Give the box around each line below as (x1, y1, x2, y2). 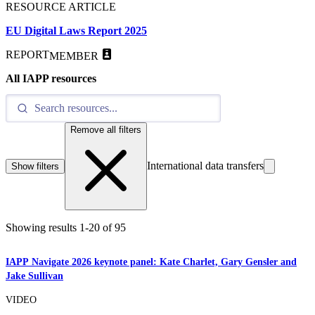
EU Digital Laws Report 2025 (6, 25, 147, 37)
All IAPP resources (6, 72, 96, 84)
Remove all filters (70, 124, 141, 135)
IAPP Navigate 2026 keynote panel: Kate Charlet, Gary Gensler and (6, 256, 297, 267)
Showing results (6, 221, 79, 233)
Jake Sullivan (6, 270, 63, 281)
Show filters (11, 160, 59, 172)
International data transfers (147, 160, 264, 172)
